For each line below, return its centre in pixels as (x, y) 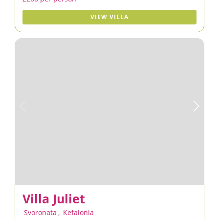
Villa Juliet (54, 198)
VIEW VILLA (109, 17)
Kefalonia (78, 212)
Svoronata (40, 212)
